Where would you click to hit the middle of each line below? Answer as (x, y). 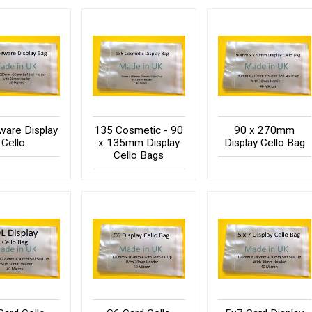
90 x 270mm (265, 131)
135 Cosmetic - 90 (139, 131)
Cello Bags (139, 156)
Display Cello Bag (264, 143)
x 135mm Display (139, 143)
